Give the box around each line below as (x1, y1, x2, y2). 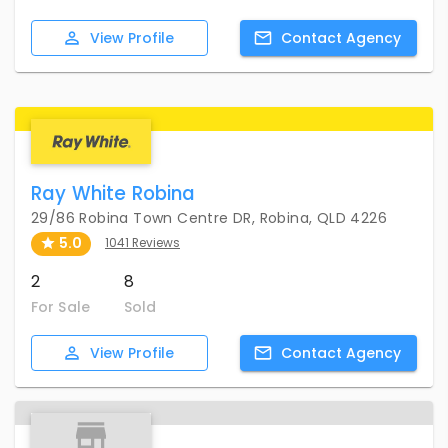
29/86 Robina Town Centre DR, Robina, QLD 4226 (31, 208, 387, 229)
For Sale (31, 296, 90, 317)
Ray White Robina (31, 180, 196, 208)
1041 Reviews (105, 235, 180, 252)
